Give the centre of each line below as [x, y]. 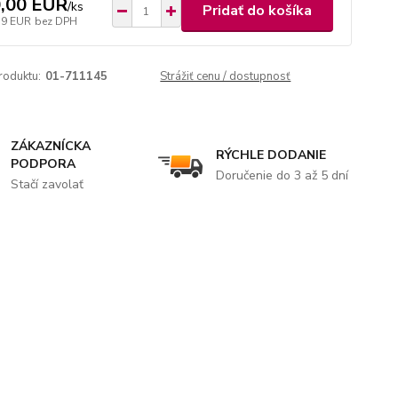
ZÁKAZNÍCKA [51, 146]
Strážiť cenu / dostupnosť [226, 76]
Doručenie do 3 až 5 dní [282, 175]
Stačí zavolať [48, 184]
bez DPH [56, 21]
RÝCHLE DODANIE [271, 155]
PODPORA [44, 164]
